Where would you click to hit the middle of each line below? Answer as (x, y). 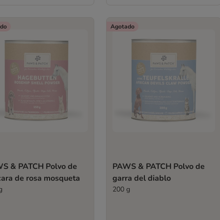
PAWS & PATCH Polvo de (158, 166)
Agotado (122, 26)
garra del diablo (141, 178)
